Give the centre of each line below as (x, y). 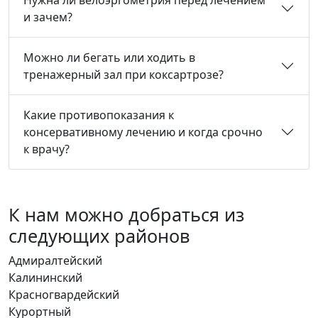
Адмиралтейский (55, 260)
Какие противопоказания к (99, 115)
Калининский (45, 277)
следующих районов (99, 235)
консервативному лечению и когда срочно (143, 132)
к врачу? (46, 149)
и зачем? (48, 17)
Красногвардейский (64, 294)
